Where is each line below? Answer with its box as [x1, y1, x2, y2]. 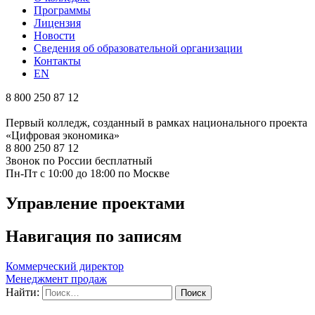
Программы [34, 4, 91, 16]
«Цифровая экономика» [6, 129, 120, 141]
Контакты [34, 55, 81, 67]
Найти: [6, 285, 39, 298]
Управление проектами [6, 193, 185, 212]
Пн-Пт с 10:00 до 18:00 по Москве [6, 167, 169, 179]
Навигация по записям [6, 226, 181, 245]
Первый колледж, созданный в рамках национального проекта [6, 117, 307, 129]
